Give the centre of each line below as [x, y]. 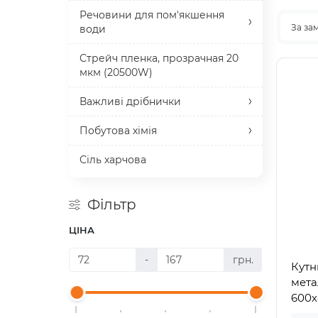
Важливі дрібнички [130, 102]
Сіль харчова [113, 160]
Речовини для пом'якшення [152, 15]
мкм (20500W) [116, 72]
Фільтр [112, 204]
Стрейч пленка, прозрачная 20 [159, 58]
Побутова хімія [118, 131]
